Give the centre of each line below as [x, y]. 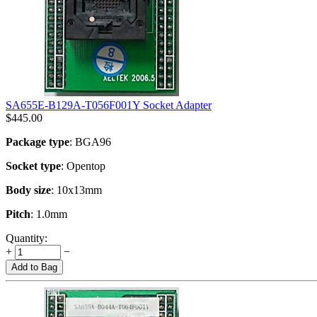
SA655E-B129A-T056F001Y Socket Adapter [109, 105]
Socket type [33, 166]
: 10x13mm [76, 190]
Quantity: [27, 238]
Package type [38, 142]
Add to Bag [34, 267]
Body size [28, 190]
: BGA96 [90, 142]
